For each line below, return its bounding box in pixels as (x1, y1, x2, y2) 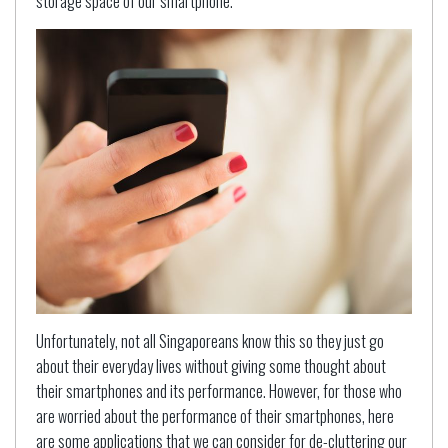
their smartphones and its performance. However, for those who (36, 378, 402, 403)
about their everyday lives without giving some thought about (36, 353, 386, 378)
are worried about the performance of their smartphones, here (36, 403, 394, 428)
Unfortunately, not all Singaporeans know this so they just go (36, 328, 384, 353)
